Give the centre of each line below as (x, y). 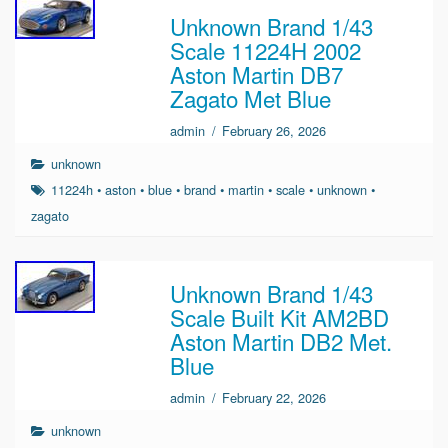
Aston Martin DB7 (257, 74)
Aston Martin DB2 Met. (281, 340)
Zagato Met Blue (251, 98)
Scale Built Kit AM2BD (280, 316)
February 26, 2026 (274, 131)
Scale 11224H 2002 (266, 50)
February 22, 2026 (274, 397)
